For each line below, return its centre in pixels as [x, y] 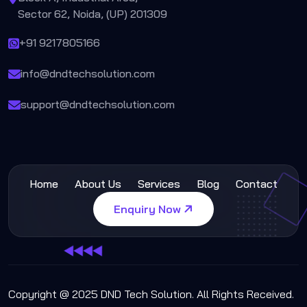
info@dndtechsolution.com [88, 74]
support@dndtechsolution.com [98, 105]
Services [159, 184]
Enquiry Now [149, 209]
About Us [98, 184]
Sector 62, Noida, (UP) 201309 [93, 14]
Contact [257, 184]
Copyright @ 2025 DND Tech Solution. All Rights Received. [151, 294]
